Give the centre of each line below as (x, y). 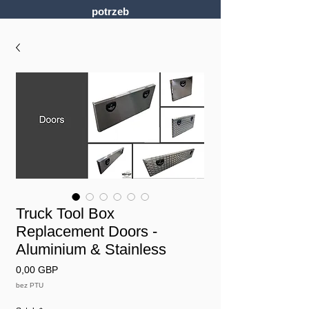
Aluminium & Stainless (91, 249)
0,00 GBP (37, 269)
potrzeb (110, 11)
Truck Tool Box (65, 213)
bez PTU (30, 285)
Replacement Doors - (87, 231)
